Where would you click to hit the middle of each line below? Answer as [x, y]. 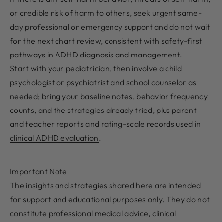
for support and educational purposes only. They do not [110, 199]
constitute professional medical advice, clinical [93, 213]
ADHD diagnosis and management [117, 55]
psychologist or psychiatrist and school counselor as [103, 83]
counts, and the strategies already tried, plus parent [103, 110]
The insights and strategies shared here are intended [106, 186]
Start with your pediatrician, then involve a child [96, 69]
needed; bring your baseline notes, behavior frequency [109, 96]
